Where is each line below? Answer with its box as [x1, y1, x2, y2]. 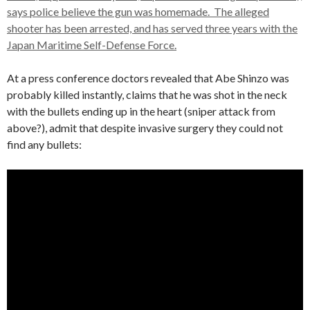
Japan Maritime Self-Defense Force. [7, 38, 176, 51]
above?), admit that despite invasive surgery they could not [7, 121, 283, 134]
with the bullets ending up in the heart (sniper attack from [7, 104, 275, 118]
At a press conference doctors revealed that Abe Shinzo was [7, 71, 289, 84]
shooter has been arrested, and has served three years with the [7, 21, 298, 35]
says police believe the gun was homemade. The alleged [7, 5, 269, 18]
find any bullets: [7, 138, 82, 151]
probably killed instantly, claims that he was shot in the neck [7, 88, 287, 101]
